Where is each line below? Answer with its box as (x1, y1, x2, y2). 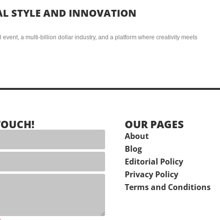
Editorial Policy (125, 156, 183, 167)
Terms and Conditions (125, 181, 211, 192)
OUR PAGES (125, 117, 184, 131)
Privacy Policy (125, 168, 178, 180)
